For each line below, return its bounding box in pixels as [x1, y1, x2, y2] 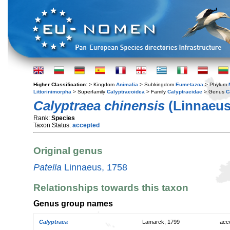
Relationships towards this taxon [33, 182, 188, 193]
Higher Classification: [33, 82, 89, 87]
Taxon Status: [33, 122, 72, 129]
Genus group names [33, 199, 113, 208]
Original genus [33, 145, 103, 157]
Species [51, 114, 75, 122]
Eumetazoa [176, 82, 203, 87]
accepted [72, 122, 100, 129]
